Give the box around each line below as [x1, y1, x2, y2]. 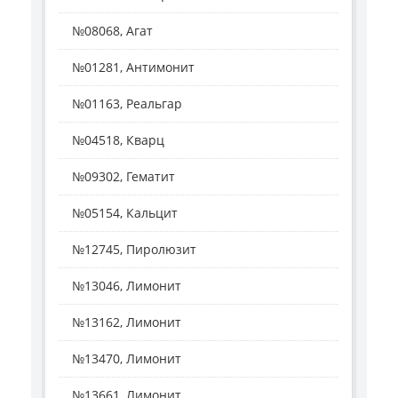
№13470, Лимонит [72, 350, 181, 368]
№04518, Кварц [72, 131, 164, 149]
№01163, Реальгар [72, 95, 182, 113]
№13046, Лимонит [72, 277, 181, 295]
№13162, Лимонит [72, 314, 181, 331]
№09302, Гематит [72, 168, 175, 186]
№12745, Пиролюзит [72, 241, 196, 259]
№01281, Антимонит [72, 59, 195, 76]
